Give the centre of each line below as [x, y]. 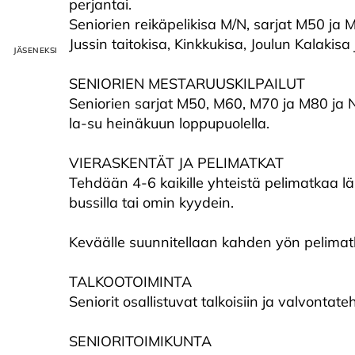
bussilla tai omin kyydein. [151, 202]
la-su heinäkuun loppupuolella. [169, 123]
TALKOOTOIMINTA [130, 282]
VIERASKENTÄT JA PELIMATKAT [176, 163]
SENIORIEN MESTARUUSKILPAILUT [187, 84]
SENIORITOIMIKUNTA [140, 341]
